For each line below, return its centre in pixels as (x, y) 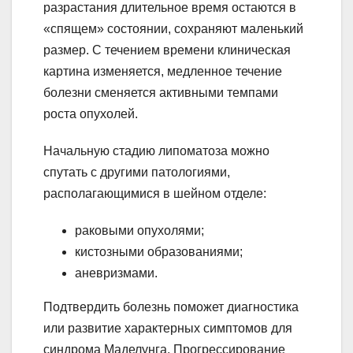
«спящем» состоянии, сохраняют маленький (173, 28)
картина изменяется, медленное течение (163, 71)
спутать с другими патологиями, (137, 172)
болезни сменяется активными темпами (161, 92)
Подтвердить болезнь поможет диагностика (171, 307)
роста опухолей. (91, 113)
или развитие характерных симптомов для (168, 328)
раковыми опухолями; (139, 230)
